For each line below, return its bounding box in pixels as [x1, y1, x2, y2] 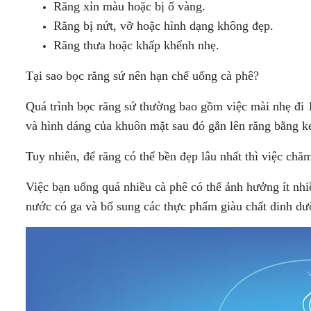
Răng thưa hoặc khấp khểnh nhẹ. [53, 38, 219, 52]
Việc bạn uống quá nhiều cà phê [26, 180, 187, 194]
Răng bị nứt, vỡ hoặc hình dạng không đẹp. [53, 19, 274, 33]
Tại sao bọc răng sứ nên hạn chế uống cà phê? [26, 69, 259, 83]
